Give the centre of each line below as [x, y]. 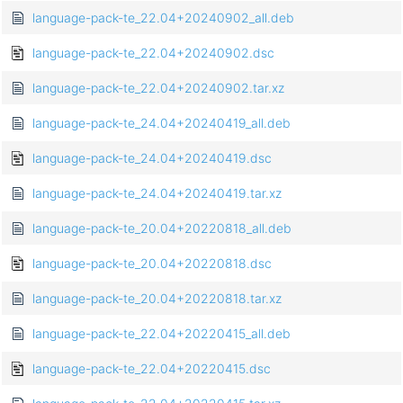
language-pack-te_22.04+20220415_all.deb [161, 334]
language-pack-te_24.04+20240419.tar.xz [157, 193]
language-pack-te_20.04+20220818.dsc [152, 264]
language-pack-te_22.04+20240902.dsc [153, 53]
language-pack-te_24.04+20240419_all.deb [161, 123]
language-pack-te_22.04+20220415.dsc [152, 369]
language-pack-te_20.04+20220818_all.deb [162, 228]
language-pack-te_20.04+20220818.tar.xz [157, 299]
